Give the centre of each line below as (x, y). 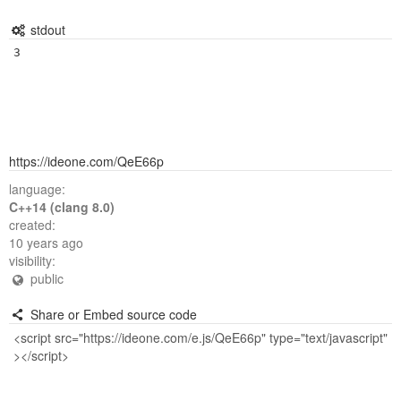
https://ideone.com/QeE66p (86, 161)
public (45, 278)
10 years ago (46, 243)
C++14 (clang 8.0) (62, 207)
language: (37, 189)
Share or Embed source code (111, 314)
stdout (46, 30)
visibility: (32, 260)
